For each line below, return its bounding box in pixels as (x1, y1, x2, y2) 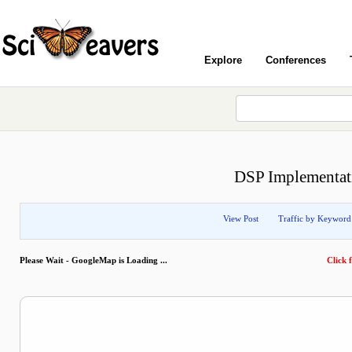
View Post (223, 214, 258, 223)
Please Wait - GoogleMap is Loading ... (20, 255, 170, 265)
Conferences (266, 54, 326, 66)
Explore (204, 54, 242, 66)
